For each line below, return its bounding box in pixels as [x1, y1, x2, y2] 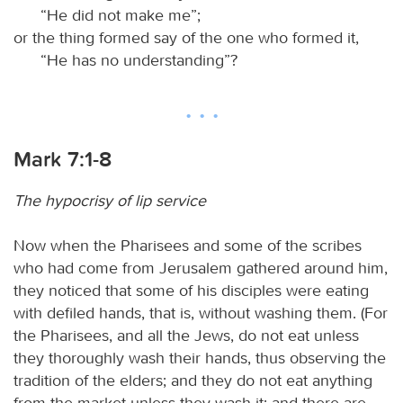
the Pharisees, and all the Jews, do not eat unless [13, 325, 359, 345]
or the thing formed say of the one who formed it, [13, 27, 359, 48]
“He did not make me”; [40, 4, 201, 25]
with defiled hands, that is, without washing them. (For [13, 302, 388, 323]
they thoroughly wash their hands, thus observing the [13, 347, 386, 368]
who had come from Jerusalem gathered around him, [13, 257, 388, 278]
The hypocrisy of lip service [13, 190, 206, 210]
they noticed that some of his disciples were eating [13, 280, 369, 300]
